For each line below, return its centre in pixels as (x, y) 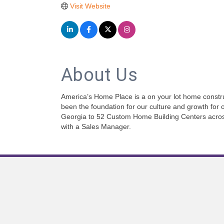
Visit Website (90, 6)
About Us (99, 75)
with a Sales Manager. (96, 126)
